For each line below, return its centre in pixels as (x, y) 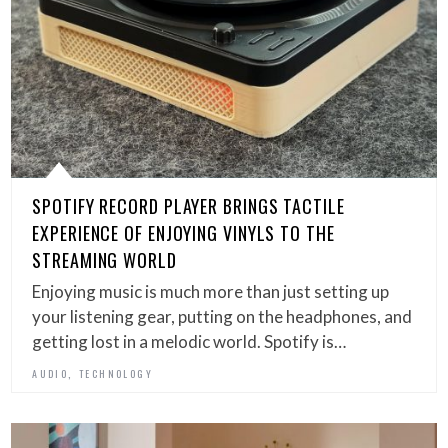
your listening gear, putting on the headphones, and (222, 317)
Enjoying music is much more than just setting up (211, 292)
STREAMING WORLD (104, 260)
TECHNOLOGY (116, 374)
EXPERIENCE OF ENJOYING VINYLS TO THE (183, 233)
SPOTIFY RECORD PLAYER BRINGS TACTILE (188, 206)
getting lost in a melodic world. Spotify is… (189, 342)
